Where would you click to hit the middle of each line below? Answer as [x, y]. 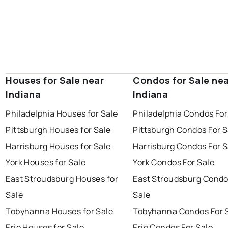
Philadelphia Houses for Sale [62, 114]
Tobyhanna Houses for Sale [60, 211]
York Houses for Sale [46, 163]
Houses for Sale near [55, 81]
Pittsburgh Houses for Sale [58, 130]
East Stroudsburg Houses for [62, 179]
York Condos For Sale [174, 163]
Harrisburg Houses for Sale [58, 146]
